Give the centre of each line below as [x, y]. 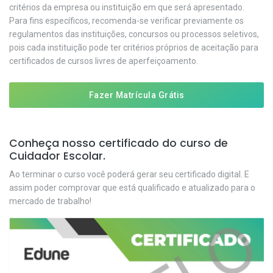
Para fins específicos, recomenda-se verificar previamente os [126, 21]
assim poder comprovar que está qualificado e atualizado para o [132, 188]
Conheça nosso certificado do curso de [119, 144]
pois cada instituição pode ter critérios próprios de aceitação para [134, 48]
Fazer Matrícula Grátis [136, 95]
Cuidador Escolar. [57, 156]
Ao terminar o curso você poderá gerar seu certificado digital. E [129, 175]
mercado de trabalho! [50, 201]
